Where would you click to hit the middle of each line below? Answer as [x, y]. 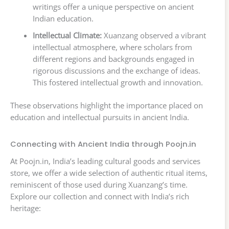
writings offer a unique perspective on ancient [113, 6]
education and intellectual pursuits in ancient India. [100, 117]
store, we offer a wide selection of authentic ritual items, [109, 173]
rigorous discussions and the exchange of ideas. [116, 70]
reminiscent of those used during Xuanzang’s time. [99, 184]
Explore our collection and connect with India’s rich [100, 196]
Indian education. [63, 18]
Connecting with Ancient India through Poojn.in [103, 144]
